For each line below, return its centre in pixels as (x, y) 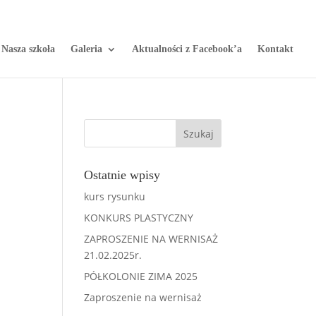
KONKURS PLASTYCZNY (139, 218)
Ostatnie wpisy (122, 175)
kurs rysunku (115, 196)
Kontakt (275, 49)
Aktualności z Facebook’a (187, 49)
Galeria (86, 49)
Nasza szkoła (28, 49)
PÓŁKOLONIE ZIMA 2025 (141, 276)
